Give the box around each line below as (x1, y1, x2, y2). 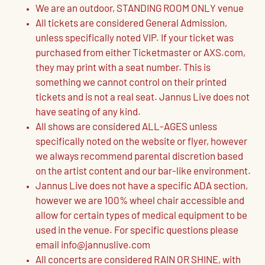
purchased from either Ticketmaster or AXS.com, (35, 48, 245, 59)
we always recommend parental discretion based (35, 151, 243, 162)
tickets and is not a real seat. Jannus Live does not (35, 92, 250, 103)
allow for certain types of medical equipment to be (35, 211, 247, 221)
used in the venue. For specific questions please (35, 225, 238, 236)
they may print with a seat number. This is (35, 63, 211, 73)
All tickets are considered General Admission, (35, 18, 227, 29)
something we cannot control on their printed (35, 77, 227, 88)
